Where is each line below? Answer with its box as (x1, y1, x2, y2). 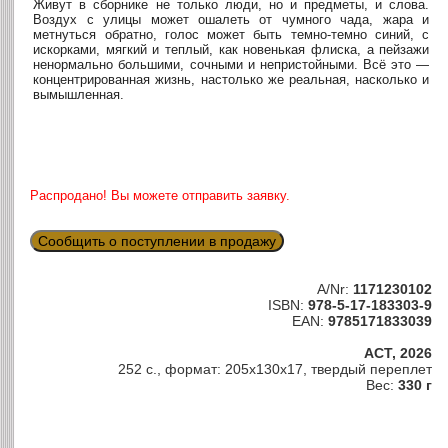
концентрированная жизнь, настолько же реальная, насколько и (33, 71, 430, 87)
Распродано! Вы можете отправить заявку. (30, 188, 291, 204)
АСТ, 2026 (364, 345, 432, 362)
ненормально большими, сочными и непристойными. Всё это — (33, 56, 430, 72)
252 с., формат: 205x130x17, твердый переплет (118, 361, 432, 378)
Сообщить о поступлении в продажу (38, 233, 277, 250)
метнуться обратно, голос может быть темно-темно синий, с (33, 26, 430, 42)
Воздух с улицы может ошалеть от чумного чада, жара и (33, 11, 430, 27)
